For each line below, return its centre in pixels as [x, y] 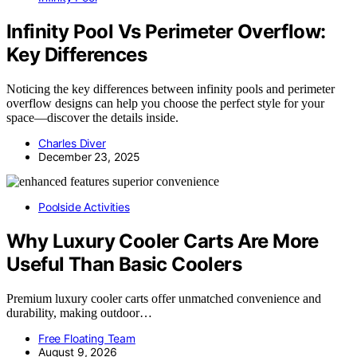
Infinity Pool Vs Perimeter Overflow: [166, 32]
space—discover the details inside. [92, 118]
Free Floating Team [87, 338]
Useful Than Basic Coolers [124, 265]
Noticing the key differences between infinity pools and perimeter [171, 89]
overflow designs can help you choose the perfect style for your [165, 104]
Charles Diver [72, 143]
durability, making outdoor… [79, 312]
